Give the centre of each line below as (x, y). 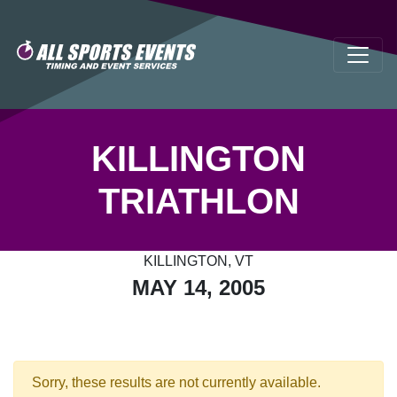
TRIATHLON (198, 201)
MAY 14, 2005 (198, 288)
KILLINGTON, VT (198, 261)
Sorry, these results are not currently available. (176, 382)
